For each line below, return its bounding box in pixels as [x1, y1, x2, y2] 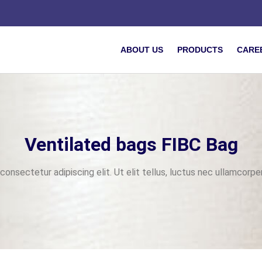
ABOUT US [120, 45, 163, 54]
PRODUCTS [177, 45, 223, 54]
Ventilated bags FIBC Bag [24, 133, 238, 156]
